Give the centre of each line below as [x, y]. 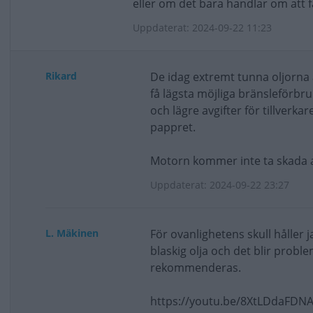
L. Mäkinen [72, 233]
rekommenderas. [196, 268]
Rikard [61, 76]
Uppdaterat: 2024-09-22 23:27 [220, 185]
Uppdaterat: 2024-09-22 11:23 [202, 28]
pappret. [173, 127]
